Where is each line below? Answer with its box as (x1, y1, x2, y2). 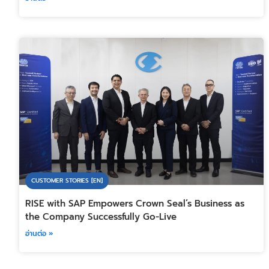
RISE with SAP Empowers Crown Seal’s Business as (25, 197, 244, 211)
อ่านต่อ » (25, 228, 53, 240)
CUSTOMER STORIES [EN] (31, 176, 103, 186)
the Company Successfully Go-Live (25, 210, 177, 224)
